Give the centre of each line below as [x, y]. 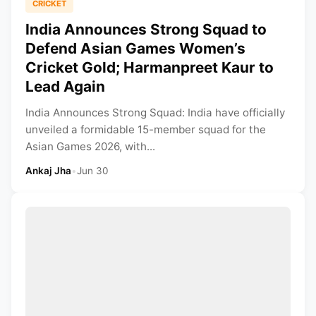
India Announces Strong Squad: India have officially [155, 113]
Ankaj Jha [48, 171]
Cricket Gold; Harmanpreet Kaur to [150, 68]
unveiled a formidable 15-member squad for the [146, 130]
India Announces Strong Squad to [146, 30]
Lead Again [65, 87]
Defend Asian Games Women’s [135, 49]
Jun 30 [93, 171]
